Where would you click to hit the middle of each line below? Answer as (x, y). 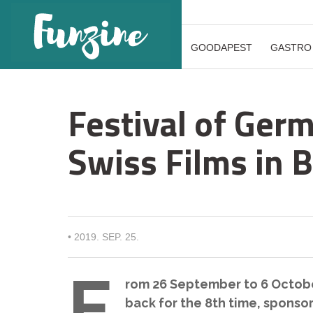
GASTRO (291, 48)
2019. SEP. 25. (107, 237)
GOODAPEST (221, 48)
